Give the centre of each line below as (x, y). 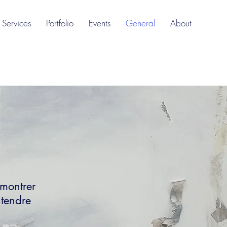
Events (100, 23)
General (140, 23)
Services (16, 23)
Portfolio (60, 23)
